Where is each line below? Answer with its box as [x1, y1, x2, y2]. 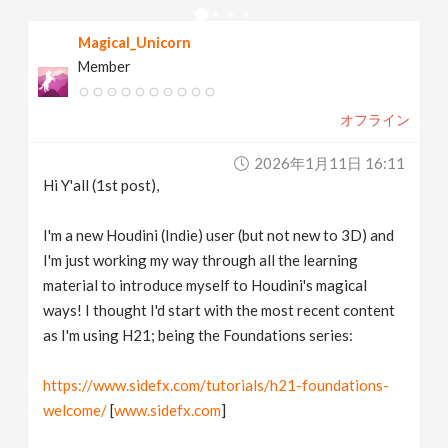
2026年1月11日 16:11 [253, 154, 405, 172]
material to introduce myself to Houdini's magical [43, 276, 368, 294]
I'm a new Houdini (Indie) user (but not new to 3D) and [43, 226, 395, 244]
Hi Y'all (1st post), [43, 176, 160, 194]
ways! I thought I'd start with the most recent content [43, 301, 396, 319]
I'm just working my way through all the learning [43, 251, 359, 269]
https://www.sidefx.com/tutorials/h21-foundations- [43, 376, 390, 394]
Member [78, 58, 132, 75]
